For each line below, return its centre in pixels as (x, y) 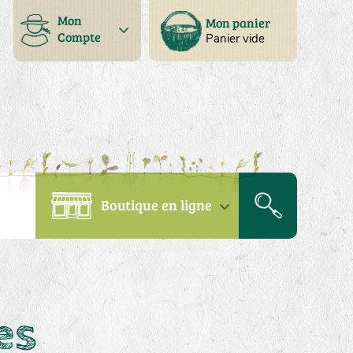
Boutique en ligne (156, 205)
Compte (79, 37)
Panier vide (235, 39)
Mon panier (238, 22)
